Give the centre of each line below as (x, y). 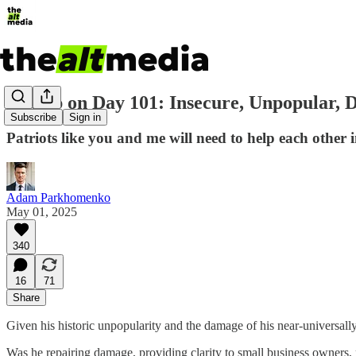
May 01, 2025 (42, 211)
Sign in (85, 118)
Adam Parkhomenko (58, 197)
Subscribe (33, 118)
